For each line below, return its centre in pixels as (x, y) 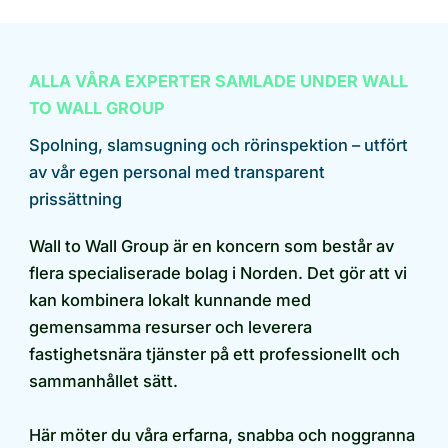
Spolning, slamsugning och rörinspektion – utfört (218, 145)
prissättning (75, 199)
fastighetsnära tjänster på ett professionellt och (214, 354)
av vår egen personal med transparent (177, 172)
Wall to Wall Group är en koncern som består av (211, 246)
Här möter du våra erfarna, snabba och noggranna (222, 435)
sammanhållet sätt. (103, 381)
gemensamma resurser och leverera (170, 327)
